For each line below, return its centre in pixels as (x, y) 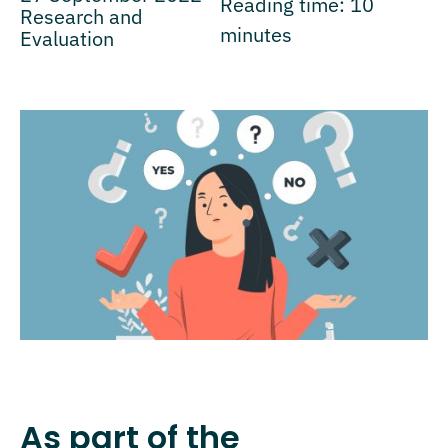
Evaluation (67, 38)
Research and (81, 16)
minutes (255, 34)
